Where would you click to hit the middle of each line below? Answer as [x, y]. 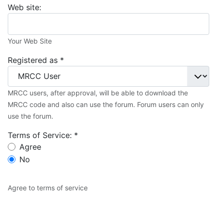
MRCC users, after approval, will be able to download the [98, 93]
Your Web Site [30, 41]
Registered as [33, 60]
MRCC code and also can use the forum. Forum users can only [106, 104]
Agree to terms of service [48, 187]
